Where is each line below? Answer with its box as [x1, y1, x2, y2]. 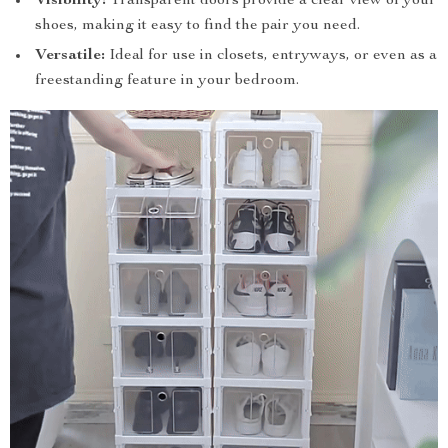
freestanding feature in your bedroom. [35, 73, 299, 89]
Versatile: [35, 48, 105, 64]
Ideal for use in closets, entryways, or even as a [105, 48, 437, 64]
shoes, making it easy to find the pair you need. [35, 18, 360, 34]
